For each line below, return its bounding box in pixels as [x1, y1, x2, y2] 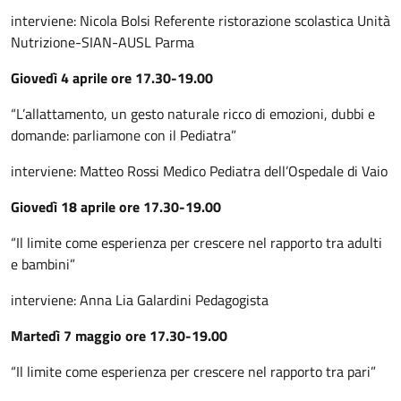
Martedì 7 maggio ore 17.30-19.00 [11, 325, 227, 346]
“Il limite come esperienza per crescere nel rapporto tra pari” [11, 361, 376, 382]
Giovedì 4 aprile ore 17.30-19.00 [11, 67, 213, 89]
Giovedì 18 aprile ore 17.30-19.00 [11, 196, 221, 218]
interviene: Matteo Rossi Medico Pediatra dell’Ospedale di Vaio [11, 160, 388, 182]
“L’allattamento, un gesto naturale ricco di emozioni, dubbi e [11, 103, 375, 124]
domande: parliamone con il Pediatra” [11, 124, 236, 146]
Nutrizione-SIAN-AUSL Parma [11, 31, 194, 53]
